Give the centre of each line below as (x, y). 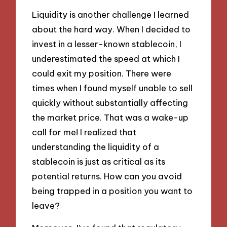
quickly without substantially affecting (110, 102)
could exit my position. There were (102, 73)
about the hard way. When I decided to (111, 29)
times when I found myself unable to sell (112, 88)
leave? (46, 205)
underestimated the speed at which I (106, 58)
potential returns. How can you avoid (107, 176)
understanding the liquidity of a (96, 146)
